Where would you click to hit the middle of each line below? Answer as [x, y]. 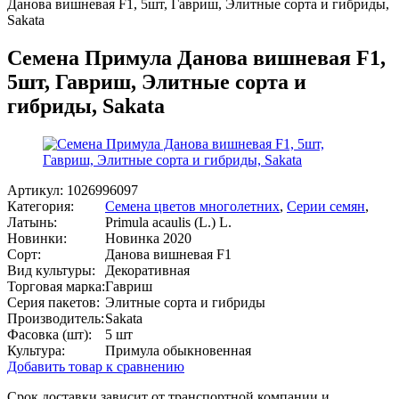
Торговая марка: [56, 286]
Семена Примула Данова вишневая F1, [196, 57]
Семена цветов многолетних [192, 206]
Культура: [36, 350]
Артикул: [37, 190]
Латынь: [32, 222]
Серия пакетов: [53, 302]
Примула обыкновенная [178, 350]
